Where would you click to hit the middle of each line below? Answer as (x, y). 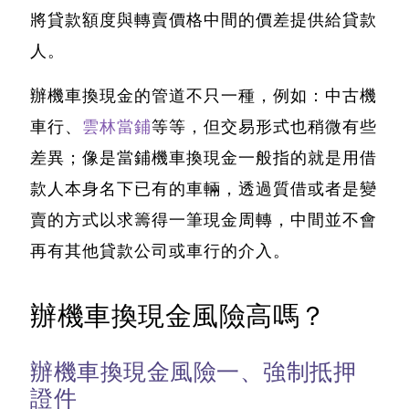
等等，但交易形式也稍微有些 (264, 127)
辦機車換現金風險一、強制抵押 (193, 372)
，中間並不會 (325, 220)
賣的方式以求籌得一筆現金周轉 (152, 220)
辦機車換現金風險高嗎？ (178, 317)
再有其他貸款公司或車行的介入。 (160, 252)
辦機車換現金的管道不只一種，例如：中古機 (204, 96)
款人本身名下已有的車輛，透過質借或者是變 (204, 189)
